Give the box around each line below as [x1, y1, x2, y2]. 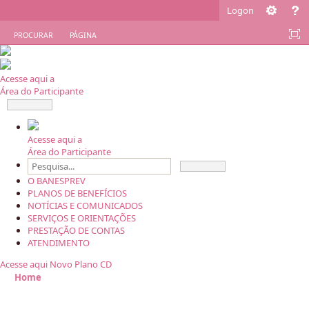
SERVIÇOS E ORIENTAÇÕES [28, 211, 136, 224]
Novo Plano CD [50, 257, 112, 270]
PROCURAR [14, 30, 53, 40]
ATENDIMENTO [28, 236, 90, 249]
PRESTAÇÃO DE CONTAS [28, 223, 125, 237]
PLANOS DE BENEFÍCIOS [28, 186, 127, 199]
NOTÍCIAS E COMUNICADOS [28, 199, 143, 212]
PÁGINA [70, 30, 97, 40]
